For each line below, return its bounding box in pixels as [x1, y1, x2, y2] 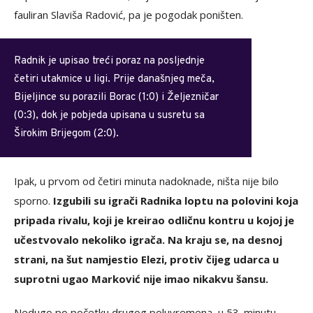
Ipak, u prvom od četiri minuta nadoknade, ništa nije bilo [14, 173, 279, 188]
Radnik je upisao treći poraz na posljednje [14, 54, 205, 68]
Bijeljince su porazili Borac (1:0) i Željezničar [14, 90, 219, 104]
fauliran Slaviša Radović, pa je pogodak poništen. [14, 7, 243, 22]
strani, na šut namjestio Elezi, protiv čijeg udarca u [14, 252, 279, 266]
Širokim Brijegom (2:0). [14, 126, 119, 140]
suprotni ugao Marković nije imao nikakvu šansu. [14, 271, 268, 286]
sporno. [14, 193, 50, 208]
